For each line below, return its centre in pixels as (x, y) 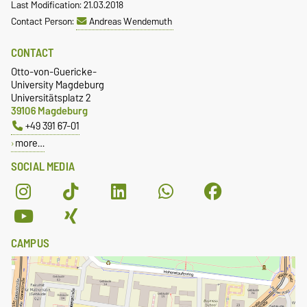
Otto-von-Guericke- (54, 72)
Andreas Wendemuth (131, 22)
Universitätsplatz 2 (51, 98)
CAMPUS (30, 244)
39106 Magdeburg (49, 111)
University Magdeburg (58, 85)
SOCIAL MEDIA (43, 167)
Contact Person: (44, 22)
